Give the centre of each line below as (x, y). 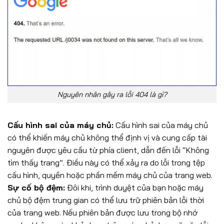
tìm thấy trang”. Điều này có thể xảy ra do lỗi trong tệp (106, 162)
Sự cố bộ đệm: (36, 187)
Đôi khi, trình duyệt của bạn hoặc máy (134, 187)
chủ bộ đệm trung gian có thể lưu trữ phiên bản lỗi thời (106, 200)
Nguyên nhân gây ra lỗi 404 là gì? (112, 94)
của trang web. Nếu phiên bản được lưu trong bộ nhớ (102, 212)
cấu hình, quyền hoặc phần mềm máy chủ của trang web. (110, 175)
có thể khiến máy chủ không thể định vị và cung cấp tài (107, 137)
